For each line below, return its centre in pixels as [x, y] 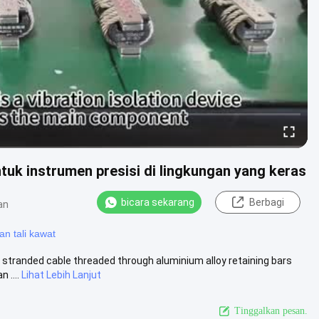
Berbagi [266, 202]
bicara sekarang [158, 202]
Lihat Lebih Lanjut [61, 274]
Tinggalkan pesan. [271, 310]
